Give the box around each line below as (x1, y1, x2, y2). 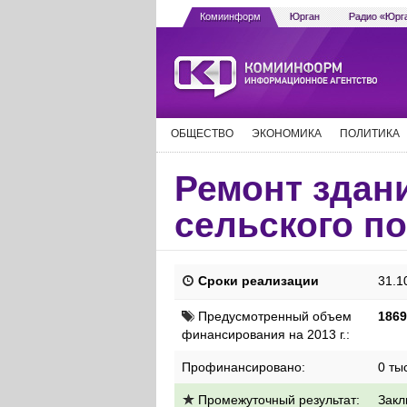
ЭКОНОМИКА (252, 127, 322, 140)
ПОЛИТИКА (340, 127, 400, 140)
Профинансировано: (182, 360, 305, 374)
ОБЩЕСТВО (171, 127, 233, 140)
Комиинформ (200, 11, 261, 22)
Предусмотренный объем (194, 309, 352, 323)
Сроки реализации (194, 273, 319, 288)
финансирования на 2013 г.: (182, 327, 350, 342)
